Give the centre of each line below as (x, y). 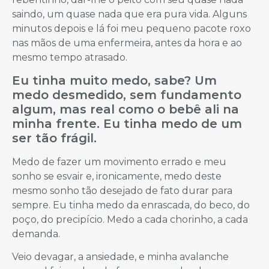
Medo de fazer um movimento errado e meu (119, 162)
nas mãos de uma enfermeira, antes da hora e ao (127, 43)
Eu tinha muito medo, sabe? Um (114, 81)
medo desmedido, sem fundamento (127, 95)
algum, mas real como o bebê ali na (125, 110)
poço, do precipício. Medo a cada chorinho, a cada (130, 220)
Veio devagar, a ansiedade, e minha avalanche (120, 257)
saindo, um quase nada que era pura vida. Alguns (129, 14)
